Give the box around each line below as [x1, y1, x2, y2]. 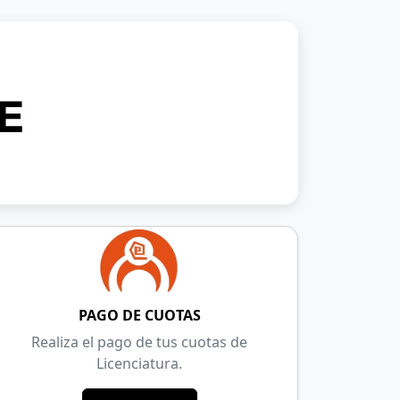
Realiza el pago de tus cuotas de [31, 332, 247, 353]
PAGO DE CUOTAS [78, 305, 201, 326]
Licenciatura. [96, 354, 182, 374]
